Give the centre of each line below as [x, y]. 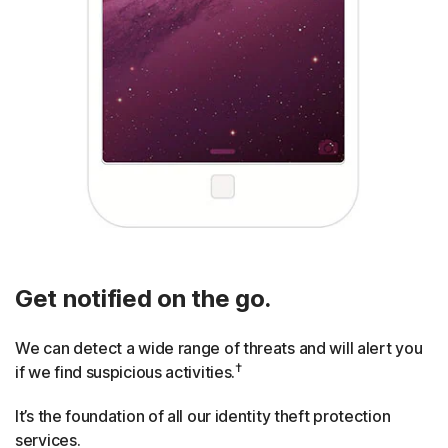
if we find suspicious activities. [125, 371]
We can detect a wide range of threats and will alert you [219, 347]
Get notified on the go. [143, 298]
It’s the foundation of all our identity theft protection [203, 415]
